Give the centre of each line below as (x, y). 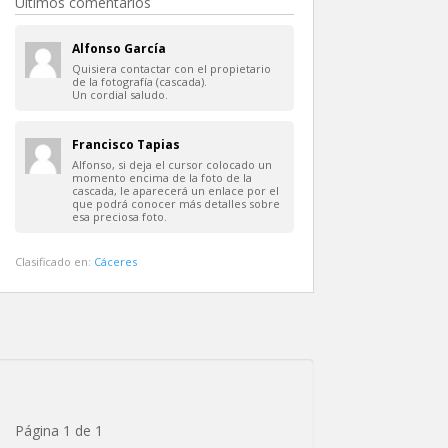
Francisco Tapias (126, 144)
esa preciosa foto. (120, 216)
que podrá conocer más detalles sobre (176, 203)
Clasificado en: (55, 261)
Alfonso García (119, 48)
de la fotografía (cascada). (140, 81)
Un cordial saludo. (120, 94)
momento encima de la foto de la (162, 177)
